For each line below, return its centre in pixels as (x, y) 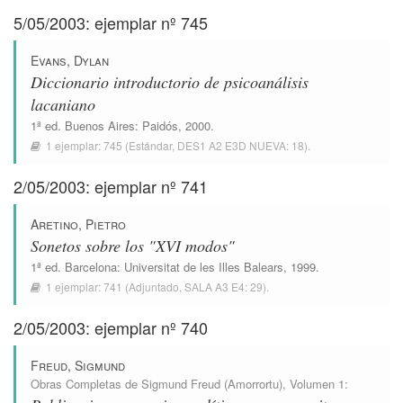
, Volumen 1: (315, 384)
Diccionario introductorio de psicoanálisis (170, 82)
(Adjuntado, (153, 287)
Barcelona (91, 267)
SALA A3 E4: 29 (224, 287)
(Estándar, (150, 145)
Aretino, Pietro (78, 224)
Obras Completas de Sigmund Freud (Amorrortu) (157, 384)
